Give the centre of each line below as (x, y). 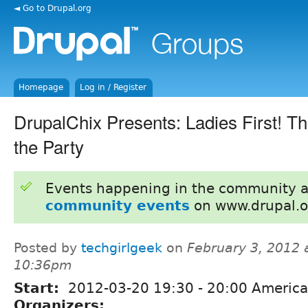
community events (117, 205)
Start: (39, 288)
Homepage (41, 87)
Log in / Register (113, 87)
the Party (49, 146)
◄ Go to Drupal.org (53, 8)
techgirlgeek (122, 247)
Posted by (47, 247)
